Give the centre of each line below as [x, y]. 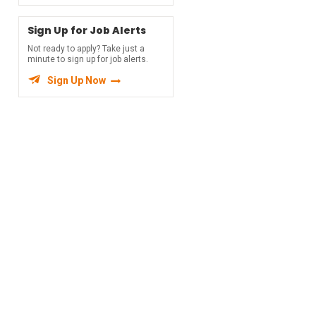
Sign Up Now [77, 80]
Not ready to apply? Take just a [86, 49]
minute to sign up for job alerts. [88, 59]
